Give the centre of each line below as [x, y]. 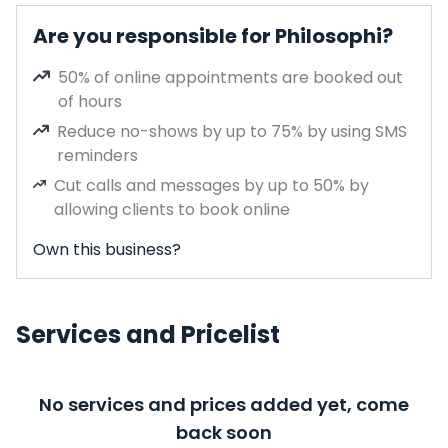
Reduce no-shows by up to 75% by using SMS [232, 131]
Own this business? [107, 249]
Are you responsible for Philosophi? [213, 36]
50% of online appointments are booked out [231, 77]
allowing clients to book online [172, 209]
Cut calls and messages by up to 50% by [212, 185]
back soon [224, 432]
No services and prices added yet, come [224, 404]
